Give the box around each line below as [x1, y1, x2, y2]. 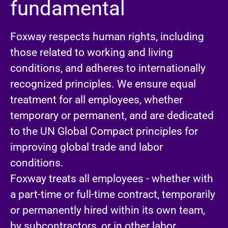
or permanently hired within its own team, [10, 204, 205, 216]
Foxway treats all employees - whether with [10, 173, 213, 185]
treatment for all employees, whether [10, 94, 183, 106]
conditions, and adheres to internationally [10, 62, 206, 74]
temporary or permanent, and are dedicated [10, 109, 214, 122]
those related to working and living [10, 46, 173, 59]
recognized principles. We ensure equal [10, 78, 196, 90]
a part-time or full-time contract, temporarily [10, 188, 215, 201]
